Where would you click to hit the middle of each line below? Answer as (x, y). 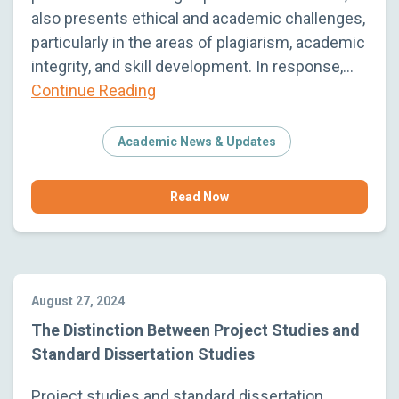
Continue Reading (94, 90)
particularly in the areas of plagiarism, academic (198, 42)
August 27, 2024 (78, 301)
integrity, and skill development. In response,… (192, 66)
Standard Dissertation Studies (143, 354)
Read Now (199, 196)
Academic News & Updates (197, 141)
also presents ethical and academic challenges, (198, 18)
